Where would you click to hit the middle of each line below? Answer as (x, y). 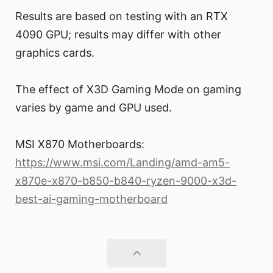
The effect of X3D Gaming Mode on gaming (128, 90)
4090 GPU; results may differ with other (118, 35)
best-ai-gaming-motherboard (91, 199)
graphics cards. (55, 53)
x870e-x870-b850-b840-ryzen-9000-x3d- (126, 181)
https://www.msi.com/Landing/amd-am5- (122, 163)
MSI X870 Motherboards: (80, 144)
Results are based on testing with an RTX (122, 16)
